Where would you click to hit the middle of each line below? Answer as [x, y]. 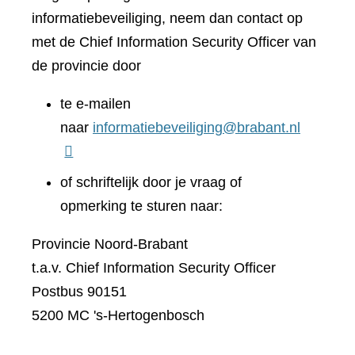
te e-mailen [95, 104]
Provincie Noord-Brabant [110, 244]
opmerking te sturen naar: [141, 206]
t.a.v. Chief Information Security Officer [154, 268]
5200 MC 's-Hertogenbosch [118, 315]
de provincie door [86, 66]
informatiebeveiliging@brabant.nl [197, 128]
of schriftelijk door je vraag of [151, 182]
